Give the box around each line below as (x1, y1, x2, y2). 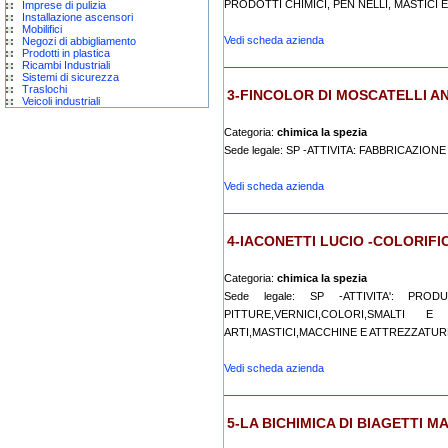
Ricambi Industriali (22, 59, 110, 71)
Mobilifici (22, 23, 62, 35)
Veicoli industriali (22, 95, 100, 107)
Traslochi (22, 83, 67, 95)
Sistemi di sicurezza (22, 71, 119, 83)
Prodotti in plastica (22, 47, 110, 59)
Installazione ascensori (22, 11, 133, 23)
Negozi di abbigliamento (22, 35, 136, 47)
